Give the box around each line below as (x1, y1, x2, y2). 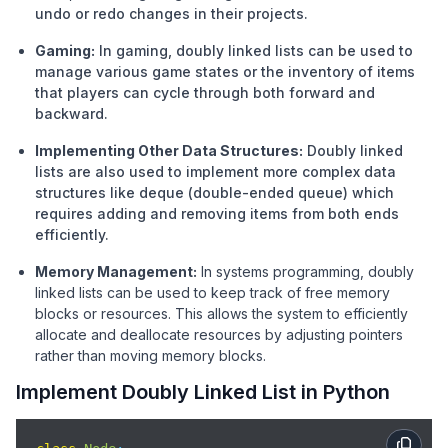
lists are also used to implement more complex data (35, 162, 397, 180)
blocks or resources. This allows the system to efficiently (35, 304, 409, 322)
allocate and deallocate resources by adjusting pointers (35, 325, 404, 343)
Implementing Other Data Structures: (35, 141, 304, 159)
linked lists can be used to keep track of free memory (35, 283, 391, 301)
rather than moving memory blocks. (35, 346, 267, 364)
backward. (35, 104, 109, 122)
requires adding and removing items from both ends (35, 204, 400, 222)
